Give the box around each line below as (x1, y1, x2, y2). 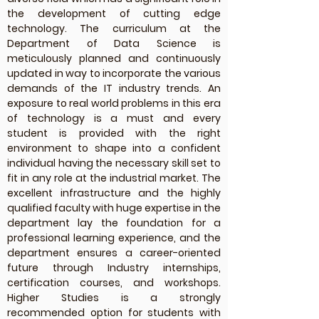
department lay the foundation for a (7, 216, 221, 230)
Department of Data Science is (7, 36, 221, 51)
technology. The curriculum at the (7, 21, 221, 36)
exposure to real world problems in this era (7, 96, 221, 110)
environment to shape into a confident (7, 141, 221, 155)
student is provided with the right (7, 126, 221, 140)
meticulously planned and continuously (7, 51, 221, 66)
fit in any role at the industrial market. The (7, 171, 221, 185)
